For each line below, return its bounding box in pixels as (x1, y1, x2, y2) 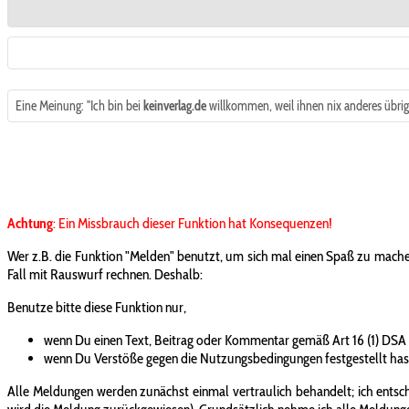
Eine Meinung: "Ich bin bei (16, 98, 143, 114)
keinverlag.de (143, 98, 206, 114)
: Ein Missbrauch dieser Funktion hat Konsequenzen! (53, 214, 332, 232)
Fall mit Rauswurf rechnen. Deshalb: (7, 265, 203, 283)
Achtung (7, 214, 53, 232)
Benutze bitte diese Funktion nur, (7, 298, 186, 316)
